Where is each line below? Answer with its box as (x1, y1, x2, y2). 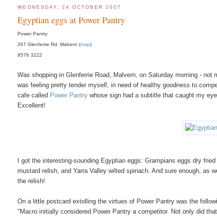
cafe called (17, 91, 50, 99)
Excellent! (17, 101, 46, 109)
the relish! (17, 177, 46, 185)
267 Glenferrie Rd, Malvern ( (17, 41, 81, 47)
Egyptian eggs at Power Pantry (17, 14, 125, 26)
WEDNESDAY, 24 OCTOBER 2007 (17, 4, 122, 10)
